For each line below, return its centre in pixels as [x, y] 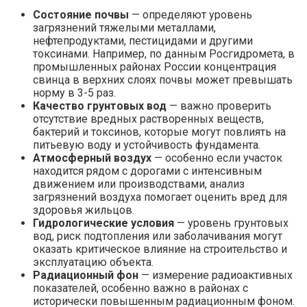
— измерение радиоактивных [216, 275]
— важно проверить [219, 106]
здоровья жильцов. [84, 210]
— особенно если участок [217, 158]
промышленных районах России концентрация [155, 66]
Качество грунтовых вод [100, 106]
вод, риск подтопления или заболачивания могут [158, 236]
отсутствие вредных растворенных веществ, [148, 119]
